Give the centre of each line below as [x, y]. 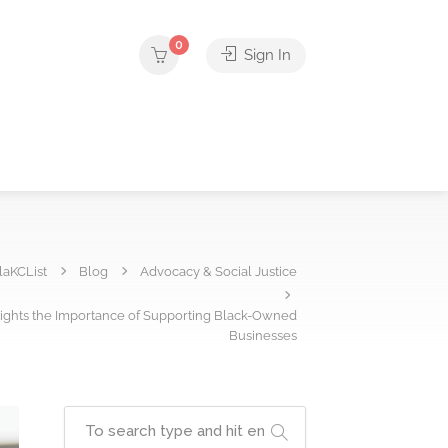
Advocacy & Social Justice [218, 271]
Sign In [265, 55]
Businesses [263, 335]
